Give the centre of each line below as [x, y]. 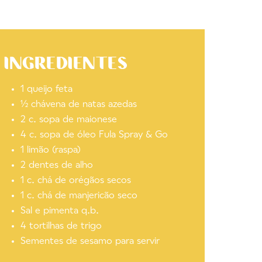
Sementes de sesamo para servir [90, 242]
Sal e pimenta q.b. [60, 211]
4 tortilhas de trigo [61, 226]
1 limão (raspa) [51, 150]
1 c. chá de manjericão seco [79, 196]
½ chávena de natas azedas [79, 105]
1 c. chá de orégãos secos [76, 181]
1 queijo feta [47, 89]
